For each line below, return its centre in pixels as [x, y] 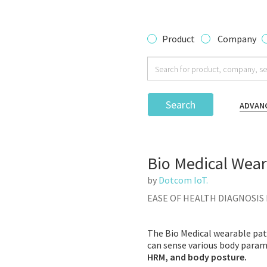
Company [237, 39]
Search [181, 105]
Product [178, 39]
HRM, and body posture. [198, 257]
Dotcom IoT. [183, 180]
